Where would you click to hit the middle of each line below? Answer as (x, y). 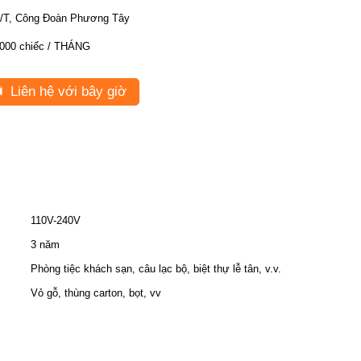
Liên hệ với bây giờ (66, 91)
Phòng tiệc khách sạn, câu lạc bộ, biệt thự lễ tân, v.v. (156, 269)
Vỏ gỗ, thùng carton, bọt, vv (96, 293)
